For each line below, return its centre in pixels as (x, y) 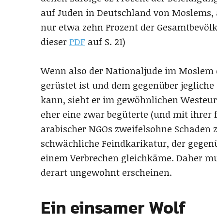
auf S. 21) (105, 42)
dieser (55, 42)
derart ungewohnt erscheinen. (106, 173)
